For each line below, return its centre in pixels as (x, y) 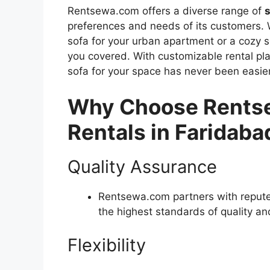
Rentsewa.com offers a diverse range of (166, 11)
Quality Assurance (142, 167)
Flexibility (107, 245)
